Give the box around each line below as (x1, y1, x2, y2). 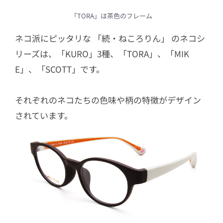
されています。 (15, 109, 73, 122)
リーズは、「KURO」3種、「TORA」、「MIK (15, 47, 189, 60)
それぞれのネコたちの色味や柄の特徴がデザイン (15, 94, 201, 107)
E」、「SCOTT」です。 (15, 63, 105, 76)
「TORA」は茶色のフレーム (71, 11, 152, 21)
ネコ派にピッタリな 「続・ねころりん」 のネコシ (15, 32, 205, 45)
